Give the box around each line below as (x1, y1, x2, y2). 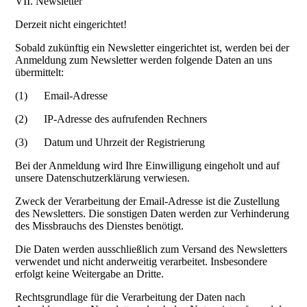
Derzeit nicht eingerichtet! (15, 19, 127, 31)
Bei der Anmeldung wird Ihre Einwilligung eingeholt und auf (15, 160, 280, 172)
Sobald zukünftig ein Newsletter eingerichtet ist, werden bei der (15, 42, 290, 54)
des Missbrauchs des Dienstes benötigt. (15, 220, 184, 232)
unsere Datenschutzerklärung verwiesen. (15, 172, 191, 184)
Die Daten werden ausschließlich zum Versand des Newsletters (15, 243, 288, 256)
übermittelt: (15, 66, 64, 79)
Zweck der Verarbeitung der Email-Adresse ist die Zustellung (15, 195, 280, 208)
